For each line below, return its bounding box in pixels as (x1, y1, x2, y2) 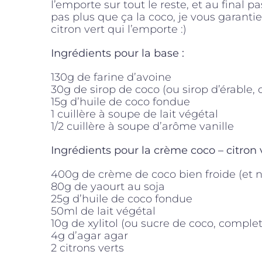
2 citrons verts (51, 242, 124, 255)
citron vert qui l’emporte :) (51, 23, 187, 36)
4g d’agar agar (51, 229, 128, 243)
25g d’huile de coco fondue (51, 192, 192, 206)
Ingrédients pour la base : (51, 47, 184, 60)
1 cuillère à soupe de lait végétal (51, 108, 218, 121)
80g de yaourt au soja (51, 180, 165, 194)
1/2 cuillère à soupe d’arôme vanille (51, 120, 234, 133)
